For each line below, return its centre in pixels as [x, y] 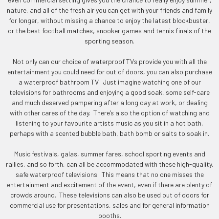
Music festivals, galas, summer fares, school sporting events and [109, 154]
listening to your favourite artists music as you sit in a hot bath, [109, 123]
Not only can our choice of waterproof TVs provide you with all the [109, 61]
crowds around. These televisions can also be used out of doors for [109, 195]
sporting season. [109, 41]
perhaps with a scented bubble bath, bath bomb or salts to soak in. [109, 133]
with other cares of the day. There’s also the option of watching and [109, 113]
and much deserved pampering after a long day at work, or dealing [109, 102]
